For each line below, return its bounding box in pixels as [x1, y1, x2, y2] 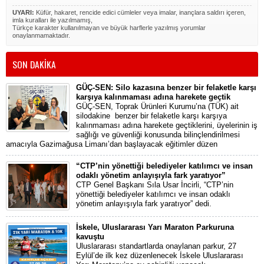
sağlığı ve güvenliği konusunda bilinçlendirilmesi [76, 130, 240, 139]
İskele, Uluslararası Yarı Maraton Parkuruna [76, 222, 234, 232]
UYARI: [12, 8, 34, 16]
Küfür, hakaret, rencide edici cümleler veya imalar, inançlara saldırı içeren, [34, 8, 246, 16]
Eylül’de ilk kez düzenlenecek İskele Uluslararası [76, 250, 243, 260]
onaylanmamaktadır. [12, 31, 70, 39]
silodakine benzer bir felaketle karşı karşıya [76, 111, 227, 120]
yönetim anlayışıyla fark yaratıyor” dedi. [76, 199, 212, 208]
